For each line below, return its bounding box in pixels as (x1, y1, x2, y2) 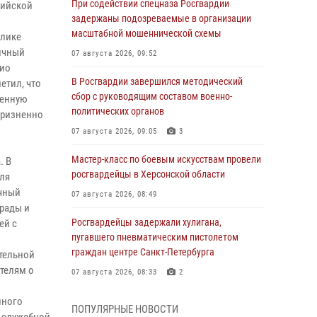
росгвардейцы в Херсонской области (71, 168, 225, 180)
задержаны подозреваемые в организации (71, 13, 251, 24)
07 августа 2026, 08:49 (71, 190, 157, 199)
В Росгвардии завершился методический (71, 76, 243, 87)
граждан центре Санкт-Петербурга (71, 246, 214, 258)
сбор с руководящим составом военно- (71, 91, 232, 102)
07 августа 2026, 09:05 (71, 127, 157, 136)
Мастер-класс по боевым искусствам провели (71, 154, 261, 165)
